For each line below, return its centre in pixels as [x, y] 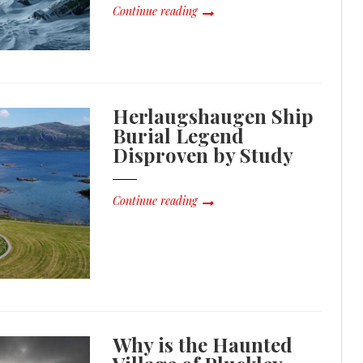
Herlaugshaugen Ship [214, 115]
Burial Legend [179, 135]
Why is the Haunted [203, 344]
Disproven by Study [203, 154]
